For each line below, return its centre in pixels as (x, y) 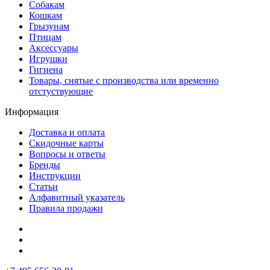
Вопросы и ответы (67, 154)
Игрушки (48, 59)
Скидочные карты (66, 143)
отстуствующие (61, 92)
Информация (32, 112)
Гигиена (46, 70)
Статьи (43, 187)
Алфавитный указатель (77, 198)
